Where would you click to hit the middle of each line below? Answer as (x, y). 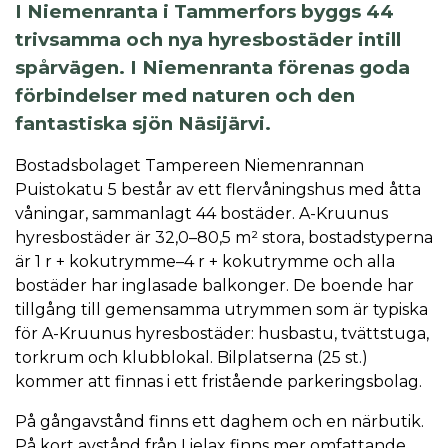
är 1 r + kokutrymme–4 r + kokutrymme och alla (205, 261)
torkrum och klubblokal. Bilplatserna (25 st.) (191, 357)
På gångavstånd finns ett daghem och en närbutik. (219, 421)
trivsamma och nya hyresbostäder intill (208, 39)
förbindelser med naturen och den (185, 95)
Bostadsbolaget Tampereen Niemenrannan (189, 165)
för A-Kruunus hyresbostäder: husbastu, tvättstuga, (222, 333)
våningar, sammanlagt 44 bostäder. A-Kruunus (201, 213)
